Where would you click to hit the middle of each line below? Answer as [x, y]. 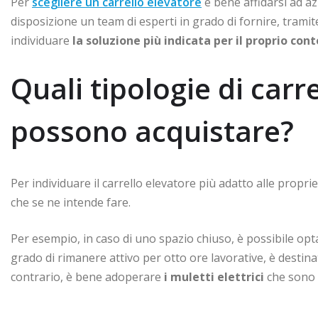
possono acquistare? [152, 131]
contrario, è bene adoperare [86, 276]
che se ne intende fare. [71, 202]
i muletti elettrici [213, 276]
